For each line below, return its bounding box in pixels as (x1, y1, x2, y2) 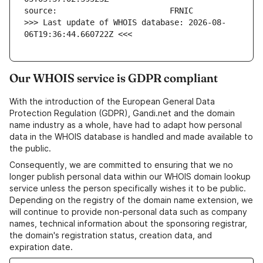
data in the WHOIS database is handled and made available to (9, 131, 253, 142)
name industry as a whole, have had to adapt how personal (9, 120, 242, 130)
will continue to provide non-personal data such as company (9, 207, 247, 217)
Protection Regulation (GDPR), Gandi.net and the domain (9, 108, 235, 119)
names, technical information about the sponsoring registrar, (9, 218, 247, 229)
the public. (9, 143, 51, 154)
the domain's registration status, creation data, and (9, 230, 212, 241)
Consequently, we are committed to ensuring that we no (9, 160, 233, 170)
